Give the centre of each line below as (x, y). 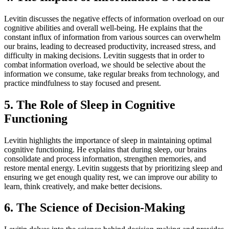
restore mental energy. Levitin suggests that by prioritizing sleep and (113, 168)
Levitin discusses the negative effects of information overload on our (114, 18)
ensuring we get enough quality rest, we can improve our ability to (111, 177)
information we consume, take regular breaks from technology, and (112, 74)
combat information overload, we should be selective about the (105, 64)
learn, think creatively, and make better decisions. (83, 186)
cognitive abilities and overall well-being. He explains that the (103, 28)
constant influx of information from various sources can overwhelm (112, 37)
